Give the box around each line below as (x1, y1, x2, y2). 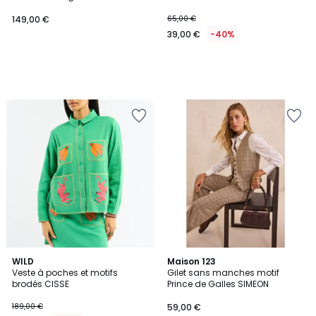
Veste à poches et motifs (12, 267, 118, 279)
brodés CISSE (12, 278, 69, 290)
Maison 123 (167, 255, 216, 267)
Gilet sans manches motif (167, 267, 279, 279)
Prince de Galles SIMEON (167, 278, 269, 290)
